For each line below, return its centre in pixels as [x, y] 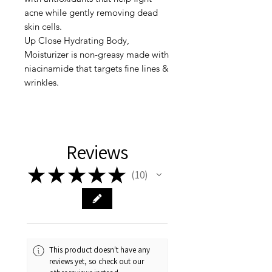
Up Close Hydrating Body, [77, 40]
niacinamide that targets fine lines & [97, 68]
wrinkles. [42, 82]
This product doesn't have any [100, 250]
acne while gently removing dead [91, 12]
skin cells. [43, 26]
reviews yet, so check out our [97, 262]
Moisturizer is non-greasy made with [97, 54]
